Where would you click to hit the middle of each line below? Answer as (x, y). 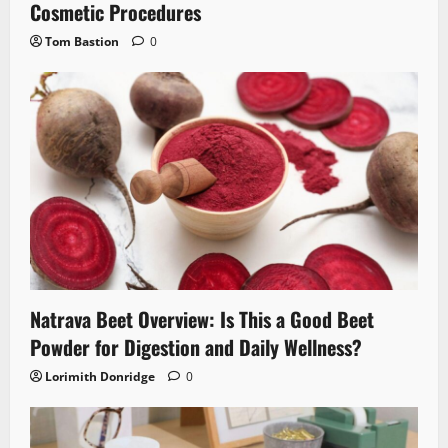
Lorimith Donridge (100, 376)
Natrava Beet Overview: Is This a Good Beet (202, 318)
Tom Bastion (82, 41)
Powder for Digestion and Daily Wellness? (196, 346)
